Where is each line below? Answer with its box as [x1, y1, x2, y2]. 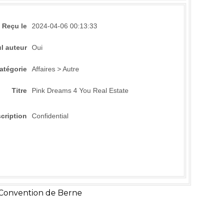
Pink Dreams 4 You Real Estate [31, 87, 129, 94]
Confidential [31, 112, 68, 120]
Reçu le [1, 22, 27, 30]
